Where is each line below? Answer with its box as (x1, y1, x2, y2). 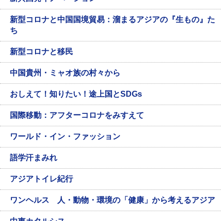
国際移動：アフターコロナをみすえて (10, 111, 144, 120)
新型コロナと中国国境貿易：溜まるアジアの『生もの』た (10, 15, 215, 24)
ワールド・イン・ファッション (10, 132, 120, 141)
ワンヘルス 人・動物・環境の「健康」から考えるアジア (10, 196, 215, 205)
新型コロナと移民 (10, 47, 73, 56)
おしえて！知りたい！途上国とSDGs (10, 90, 142, 99)
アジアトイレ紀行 (10, 175, 73, 184)
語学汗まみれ (10, 153, 57, 162)
